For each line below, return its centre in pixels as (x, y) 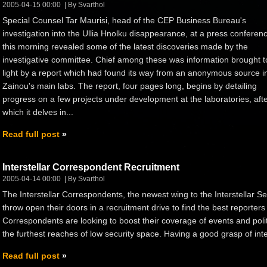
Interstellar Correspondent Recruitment (91, 167)
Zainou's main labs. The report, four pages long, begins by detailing (130, 86)
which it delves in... (38, 112)
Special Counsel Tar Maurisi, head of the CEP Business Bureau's (124, 20)
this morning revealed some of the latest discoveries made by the (125, 46)
